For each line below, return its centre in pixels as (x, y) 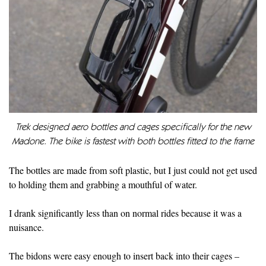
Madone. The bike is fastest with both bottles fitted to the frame (133, 142)
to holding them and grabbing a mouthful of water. (103, 184)
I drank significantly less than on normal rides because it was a (125, 213)
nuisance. (26, 227)
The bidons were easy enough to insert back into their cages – (124, 255)
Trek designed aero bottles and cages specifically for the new (133, 127)
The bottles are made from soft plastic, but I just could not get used (133, 170)
